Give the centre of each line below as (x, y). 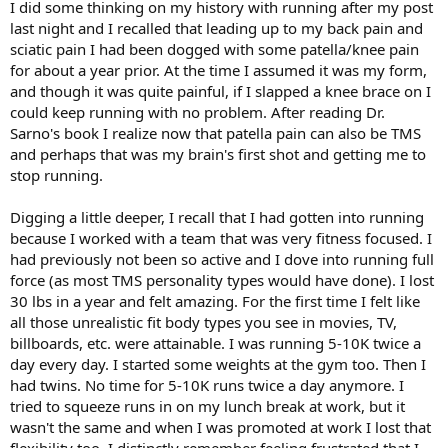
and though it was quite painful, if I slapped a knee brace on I (220, 91)
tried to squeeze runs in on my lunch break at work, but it (207, 406)
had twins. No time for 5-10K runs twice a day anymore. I (207, 385)
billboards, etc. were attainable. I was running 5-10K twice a (215, 343)
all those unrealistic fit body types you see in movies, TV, (203, 322)
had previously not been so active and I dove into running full (222, 259)
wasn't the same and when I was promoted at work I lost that (220, 427)
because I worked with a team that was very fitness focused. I (221, 238)
